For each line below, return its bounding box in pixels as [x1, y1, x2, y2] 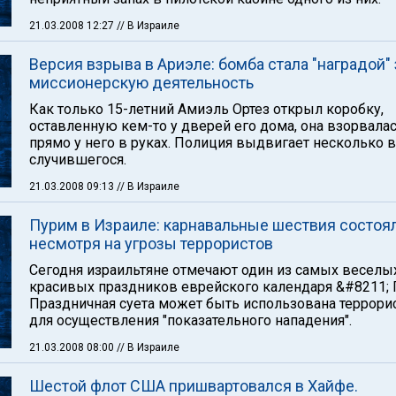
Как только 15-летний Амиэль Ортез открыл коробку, [29, 101, 384, 118]
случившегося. [29, 151, 126, 168]
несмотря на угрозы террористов [29, 234, 273, 253]
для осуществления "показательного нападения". [29, 312, 352, 329]
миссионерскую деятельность [29, 73, 254, 92]
